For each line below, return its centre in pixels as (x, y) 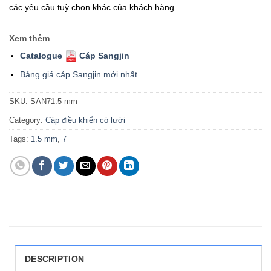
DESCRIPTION (55, 259)
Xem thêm (29, 38)
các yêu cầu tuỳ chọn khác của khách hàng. (93, 7)
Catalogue (43, 56)
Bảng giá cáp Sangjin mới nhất (79, 74)
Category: (27, 120)
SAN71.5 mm (54, 102)
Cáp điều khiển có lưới (85, 120)
